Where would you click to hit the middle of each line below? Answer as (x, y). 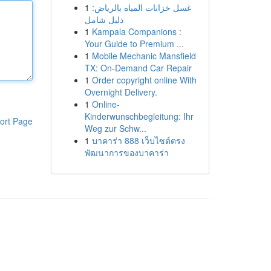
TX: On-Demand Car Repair (138, 68)
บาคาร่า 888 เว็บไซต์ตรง (138, 140)
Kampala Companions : (136, 31)
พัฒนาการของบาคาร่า (126, 152)
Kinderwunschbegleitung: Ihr (139, 116)
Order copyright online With (144, 80)
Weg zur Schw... (115, 128)
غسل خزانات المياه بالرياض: (141, 7)
